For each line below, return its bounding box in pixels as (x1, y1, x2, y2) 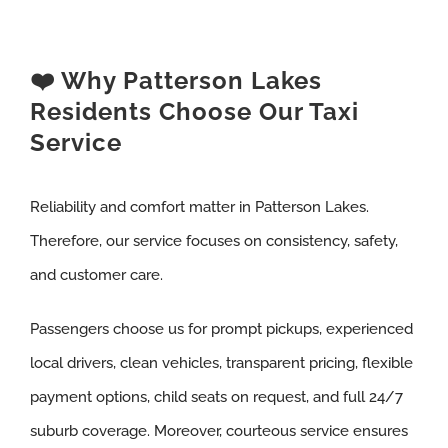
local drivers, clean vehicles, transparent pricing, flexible (29, 353, 413, 372)
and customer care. (29, 265, 163, 284)
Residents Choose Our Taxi (29, 96, 359, 126)
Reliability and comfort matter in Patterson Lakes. (29, 197, 369, 216)
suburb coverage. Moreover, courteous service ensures (29, 421, 408, 440)
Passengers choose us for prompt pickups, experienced (29, 319, 413, 338)
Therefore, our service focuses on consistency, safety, (29, 231, 398, 250)
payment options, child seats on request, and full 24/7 (29, 387, 403, 406)
